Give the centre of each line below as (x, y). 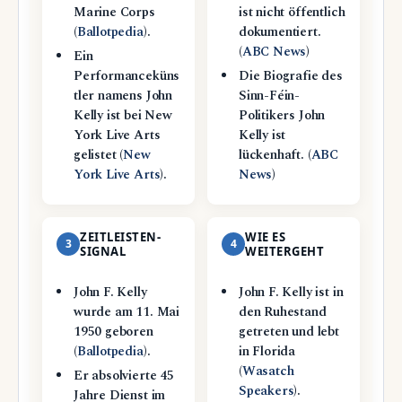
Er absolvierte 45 (123, 376)
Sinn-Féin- (269, 96)
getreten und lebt (288, 332)
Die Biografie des (290, 77)
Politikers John (282, 116)
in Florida (267, 351)
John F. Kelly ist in (291, 292)
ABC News (274, 52)
